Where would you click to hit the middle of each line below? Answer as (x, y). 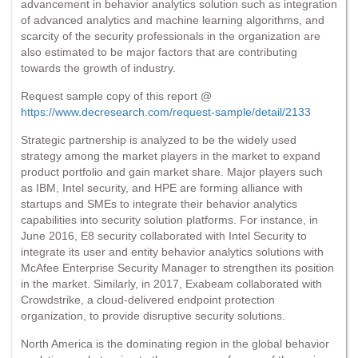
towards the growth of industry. (98, 68)
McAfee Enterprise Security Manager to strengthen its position (177, 267)
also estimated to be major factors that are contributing (159, 52)
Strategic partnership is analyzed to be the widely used (159, 139)
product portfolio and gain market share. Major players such (172, 171)
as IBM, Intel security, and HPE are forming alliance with (162, 187)
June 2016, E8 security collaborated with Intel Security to (164, 235)
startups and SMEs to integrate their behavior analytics (159, 203)
